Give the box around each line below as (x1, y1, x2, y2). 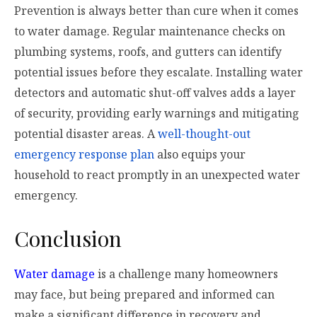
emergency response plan (14, 146, 154, 163)
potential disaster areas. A (14, 126, 158, 142)
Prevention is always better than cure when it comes (14, 3, 299, 19)
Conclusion (14, 224, 122, 253)
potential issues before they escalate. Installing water (14, 64, 303, 81)
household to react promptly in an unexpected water (14, 167, 300, 183)
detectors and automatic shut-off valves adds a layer (14, 85, 296, 101)
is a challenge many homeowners (95, 266, 278, 282)
